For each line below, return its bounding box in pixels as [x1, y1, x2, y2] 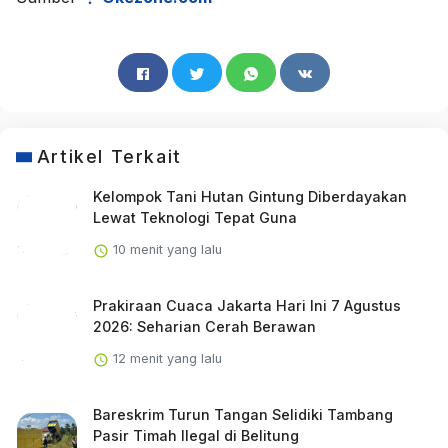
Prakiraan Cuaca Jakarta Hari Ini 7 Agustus [92, 297, 401, 315]
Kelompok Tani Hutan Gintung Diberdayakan [92, 188, 407, 206]
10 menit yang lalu [108, 242, 222, 258]
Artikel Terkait [36, 146, 182, 168]
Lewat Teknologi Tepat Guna [92, 209, 297, 227]
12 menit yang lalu [108, 351, 222, 367]
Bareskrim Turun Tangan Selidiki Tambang [92, 406, 393, 424]
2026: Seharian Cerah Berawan [92, 318, 316, 336]
